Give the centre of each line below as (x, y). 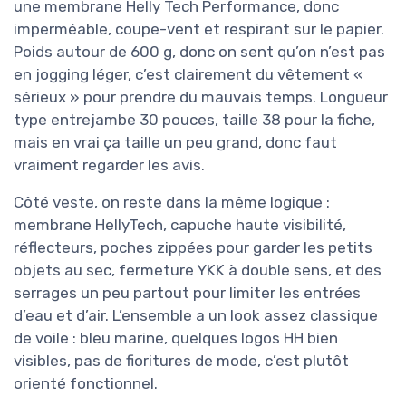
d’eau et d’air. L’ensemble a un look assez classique (196, 315)
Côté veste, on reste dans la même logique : (172, 202)
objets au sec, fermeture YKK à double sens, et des (198, 270)
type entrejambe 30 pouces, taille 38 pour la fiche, (194, 120)
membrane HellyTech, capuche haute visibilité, (180, 225)
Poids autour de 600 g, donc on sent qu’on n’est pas (199, 52)
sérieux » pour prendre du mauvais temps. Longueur (201, 97)
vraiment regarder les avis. (109, 165)
